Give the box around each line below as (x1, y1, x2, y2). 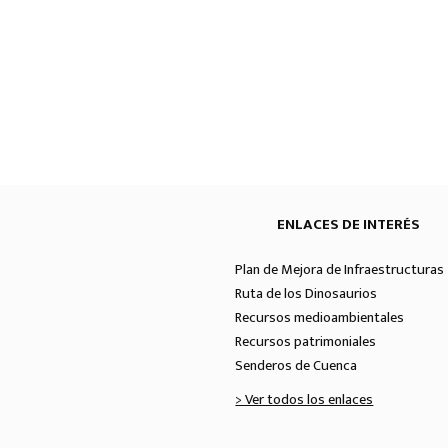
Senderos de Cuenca (235, 353, 358, 378)
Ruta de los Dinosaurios (235, 281, 378, 306)
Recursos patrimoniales (235, 329, 377, 354)
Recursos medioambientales (235, 305, 405, 330)
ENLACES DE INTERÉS (277, 211, 420, 237)
